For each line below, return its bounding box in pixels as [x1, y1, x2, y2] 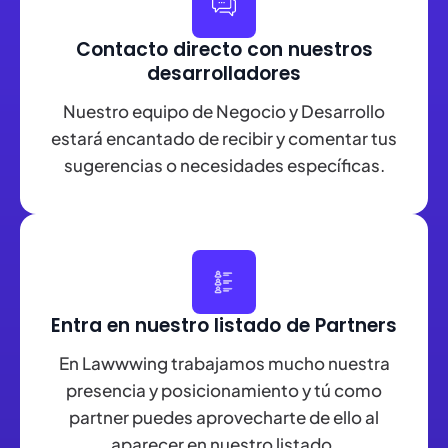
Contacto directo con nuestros [75, 36, 373, 64]
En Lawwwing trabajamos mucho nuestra [58, 351, 390, 374]
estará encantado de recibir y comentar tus [51, 126, 397, 149]
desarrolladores [147, 60, 301, 88]
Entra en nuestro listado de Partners [51, 312, 397, 340]
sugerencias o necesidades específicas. [63, 153, 385, 176]
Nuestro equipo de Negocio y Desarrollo [63, 99, 385, 122]
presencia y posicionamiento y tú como [66, 378, 382, 401]
